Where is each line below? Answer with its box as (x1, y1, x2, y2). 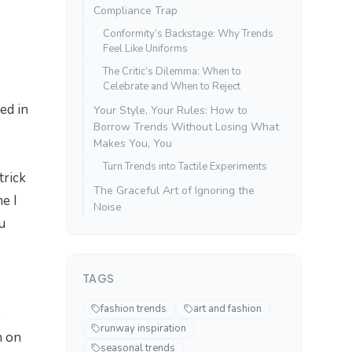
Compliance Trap (93, 2, 178, 18)
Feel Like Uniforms (103, 41, 188, 56)
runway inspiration (101, 321, 186, 335)
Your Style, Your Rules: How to (93, 102, 247, 118)
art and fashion (193, 301, 262, 316)
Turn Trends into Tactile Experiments (103, 159, 267, 174)
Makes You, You (93, 135, 172, 151)
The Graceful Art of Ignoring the (93, 182, 255, 198)
